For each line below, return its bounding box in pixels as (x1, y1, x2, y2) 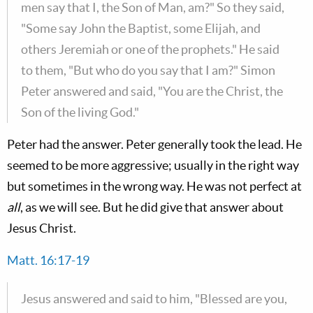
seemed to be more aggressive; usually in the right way (7, 158, 299, 173)
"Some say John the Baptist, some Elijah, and (21, 21, 261, 36)
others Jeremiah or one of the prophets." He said (21, 42, 279, 57)
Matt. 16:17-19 (7, 253, 89, 268)
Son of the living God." (21, 105, 139, 119)
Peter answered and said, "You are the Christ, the (21, 84, 283, 99)
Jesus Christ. (7, 221, 76, 235)
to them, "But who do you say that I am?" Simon (21, 63, 275, 78)
